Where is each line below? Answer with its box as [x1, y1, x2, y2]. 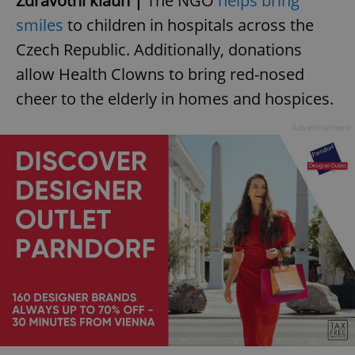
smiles [16, 14, 63, 36]
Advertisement [292, 121, 351, 134]
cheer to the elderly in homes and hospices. [16, 88, 334, 110]
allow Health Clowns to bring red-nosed [16, 63, 304, 86]
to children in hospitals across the [63, 14, 314, 36]
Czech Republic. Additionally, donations [16, 39, 302, 61]
